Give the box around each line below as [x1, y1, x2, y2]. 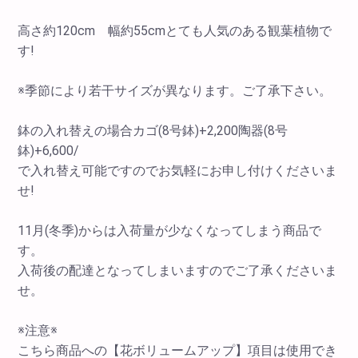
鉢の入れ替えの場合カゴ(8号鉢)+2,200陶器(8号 [18, 123, 288, 139]
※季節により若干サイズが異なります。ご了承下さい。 [18, 83, 332, 99]
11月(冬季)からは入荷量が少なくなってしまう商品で [18, 223, 322, 239]
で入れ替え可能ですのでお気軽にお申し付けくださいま [18, 163, 338, 179]
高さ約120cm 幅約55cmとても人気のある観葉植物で [18, 23, 332, 39]
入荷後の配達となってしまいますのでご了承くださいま [18, 263, 338, 279]
